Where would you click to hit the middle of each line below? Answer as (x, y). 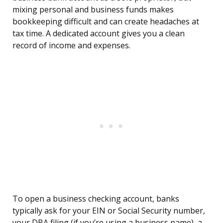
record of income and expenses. (71, 46)
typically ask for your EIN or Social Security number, (109, 211)
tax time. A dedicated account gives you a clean (99, 34)
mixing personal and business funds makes (93, 10)
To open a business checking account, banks (96, 199)
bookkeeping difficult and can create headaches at (106, 22)
